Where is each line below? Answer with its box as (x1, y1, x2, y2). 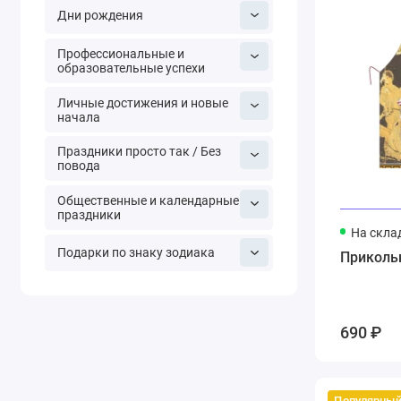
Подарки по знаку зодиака (56, 245, 215, 260)
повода (56, 158, 100, 174)
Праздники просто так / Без (56, 144, 221, 159)
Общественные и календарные (56, 193, 239, 209)
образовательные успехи (56, 60, 205, 75)
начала (56, 109, 100, 124)
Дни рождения (56, 8, 143, 23)
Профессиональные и (56, 46, 184, 61)
